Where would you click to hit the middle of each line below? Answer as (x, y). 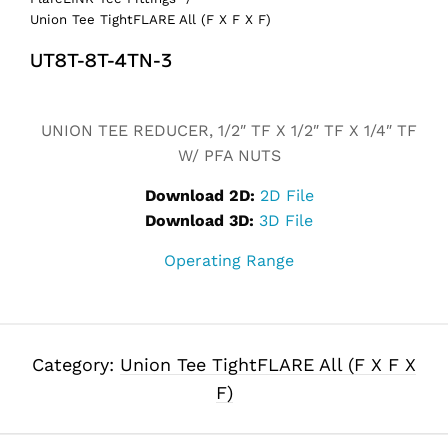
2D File (286, 196)
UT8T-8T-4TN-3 (101, 59)
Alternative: (75, 101)
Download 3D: (199, 221)
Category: (76, 365)
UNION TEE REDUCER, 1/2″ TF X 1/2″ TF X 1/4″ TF (229, 131)
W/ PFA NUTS (229, 156)
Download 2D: (199, 196)
